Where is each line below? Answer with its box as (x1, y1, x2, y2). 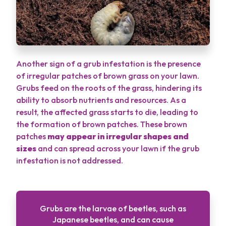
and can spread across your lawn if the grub (36, 143, 199, 153)
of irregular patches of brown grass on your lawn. (16, 70, 199, 81)
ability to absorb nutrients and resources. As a (16, 94, 186, 105)
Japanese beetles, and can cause (52, 214, 174, 224)
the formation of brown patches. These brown (16, 119, 187, 129)
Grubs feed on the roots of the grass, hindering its (16, 82, 202, 93)
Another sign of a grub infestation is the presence (16, 58, 201, 69)
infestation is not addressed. (16, 155, 123, 165)
